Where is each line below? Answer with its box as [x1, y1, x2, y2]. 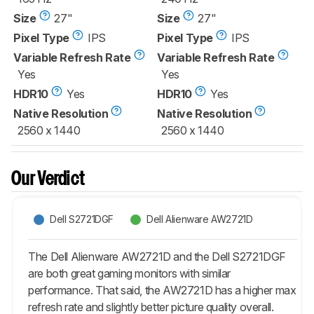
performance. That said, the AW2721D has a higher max [28, 282, 296, 297]
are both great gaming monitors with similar [28, 266, 231, 280]
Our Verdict [11, 170, 86, 189]
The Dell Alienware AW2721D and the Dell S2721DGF [28, 249, 287, 264]
